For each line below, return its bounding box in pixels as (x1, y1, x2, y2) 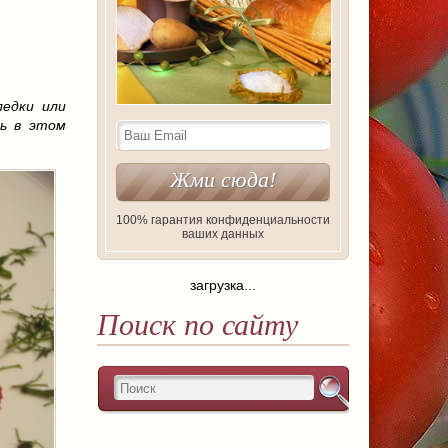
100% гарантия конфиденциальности (115, 213, 330, 228)
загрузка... (189, 277, 256, 294)
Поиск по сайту (96, 308, 298, 342)
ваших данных (181, 227, 264, 242)
